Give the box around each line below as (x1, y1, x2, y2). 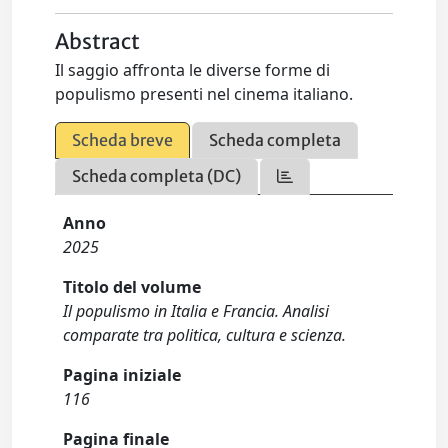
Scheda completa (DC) (72, 166, 242, 187)
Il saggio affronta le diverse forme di (55, 59, 331, 82)
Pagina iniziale (63, 364, 182, 387)
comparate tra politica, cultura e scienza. (63, 324, 347, 347)
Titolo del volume (63, 276, 202, 299)
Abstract (55, 29, 141, 56)
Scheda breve (72, 130, 174, 151)
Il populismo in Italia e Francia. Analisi (63, 300, 330, 323)
